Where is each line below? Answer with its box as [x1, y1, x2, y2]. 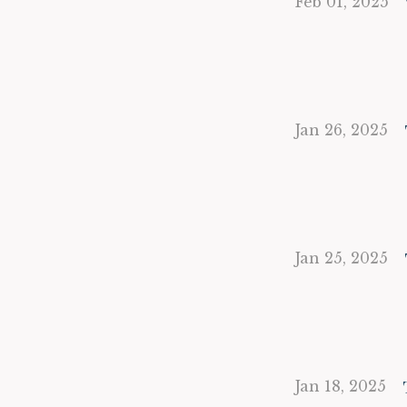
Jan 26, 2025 [295, 121, 388, 139]
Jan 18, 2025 [295, 377, 386, 395]
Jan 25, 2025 [295, 249, 388, 267]
